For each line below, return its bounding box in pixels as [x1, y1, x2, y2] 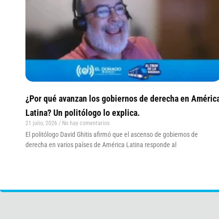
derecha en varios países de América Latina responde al [25, 140, 176, 149]
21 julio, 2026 [25, 119, 59, 127]
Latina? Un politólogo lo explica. [25, 107, 140, 118]
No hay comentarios [61, 119, 109, 127]
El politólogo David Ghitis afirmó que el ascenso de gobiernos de [25, 130, 198, 138]
